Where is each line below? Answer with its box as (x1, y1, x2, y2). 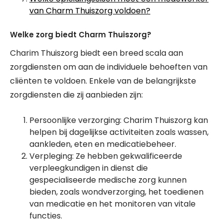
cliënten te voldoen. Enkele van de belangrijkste (10, 75, 196, 87)
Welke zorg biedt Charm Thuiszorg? (10, 29, 151, 40)
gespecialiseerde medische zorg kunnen (29, 174, 187, 186)
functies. (29, 210, 62, 222)
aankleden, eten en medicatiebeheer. (29, 138, 176, 150)
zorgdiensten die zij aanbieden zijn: (10, 89, 143, 101)
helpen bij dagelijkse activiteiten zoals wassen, (29, 126, 209, 138)
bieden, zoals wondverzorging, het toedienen (29, 186, 204, 198)
